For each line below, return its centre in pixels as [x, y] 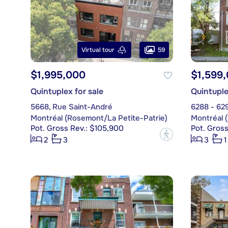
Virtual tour [98, 50]
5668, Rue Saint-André [71, 107]
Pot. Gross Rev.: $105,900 [77, 129]
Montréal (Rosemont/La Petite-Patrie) [99, 118]
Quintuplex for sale [67, 92]
